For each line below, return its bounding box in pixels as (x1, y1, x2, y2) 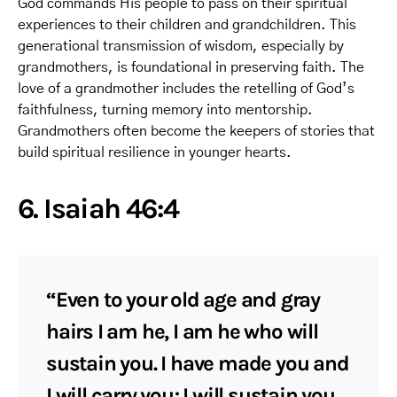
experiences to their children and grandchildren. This (18, 17, 356, 32)
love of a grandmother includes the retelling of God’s (18, 81, 354, 96)
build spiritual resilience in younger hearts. (18, 144, 292, 160)
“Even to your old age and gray (46, 286, 320, 312)
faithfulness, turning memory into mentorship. (18, 102, 313, 117)
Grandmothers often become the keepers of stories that (18, 123, 375, 138)
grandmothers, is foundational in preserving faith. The (18, 59, 364, 74)
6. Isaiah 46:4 (18, 191, 179, 225)
